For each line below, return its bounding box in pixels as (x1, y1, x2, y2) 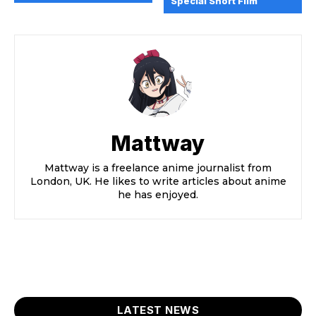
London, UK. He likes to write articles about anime (30, 175, 286, 188)
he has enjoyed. (118, 188, 198, 202)
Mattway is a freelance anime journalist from (44, 162, 272, 175)
